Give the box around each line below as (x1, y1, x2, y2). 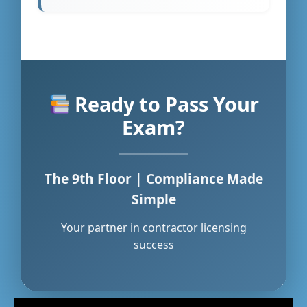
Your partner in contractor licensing (60, 220, 247, 236)
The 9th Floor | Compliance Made (44, 169, 263, 188)
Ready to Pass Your (70, 90, 260, 117)
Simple (131, 189, 176, 208)
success (133, 237, 174, 253)
